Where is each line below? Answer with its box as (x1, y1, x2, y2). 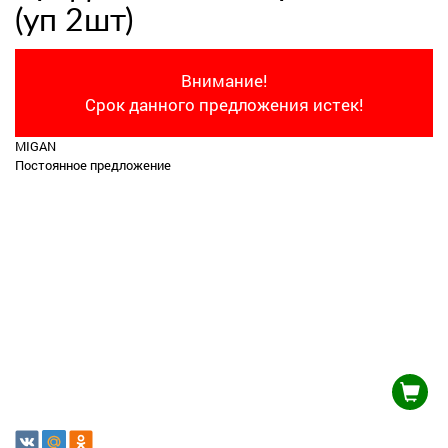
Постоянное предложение (15, 156, 171, 174)
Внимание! (181, 69, 267, 92)
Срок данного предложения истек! (85, 93, 363, 116)
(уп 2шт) (15, 5, 134, 37)
